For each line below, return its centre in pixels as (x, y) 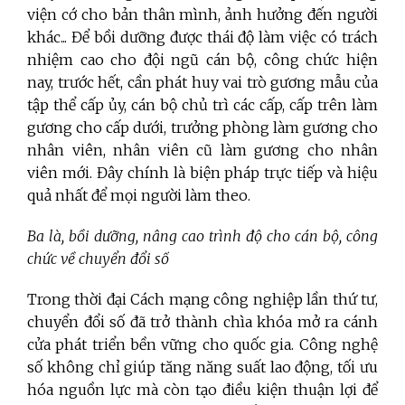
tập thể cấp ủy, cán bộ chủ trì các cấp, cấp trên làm (202, 105)
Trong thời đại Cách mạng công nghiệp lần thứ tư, (202, 300)
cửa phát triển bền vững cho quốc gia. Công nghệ (202, 345)
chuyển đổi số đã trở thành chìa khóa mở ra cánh (202, 322)
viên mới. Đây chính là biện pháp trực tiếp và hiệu (202, 173)
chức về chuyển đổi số (98, 259)
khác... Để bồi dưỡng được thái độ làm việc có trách (202, 38)
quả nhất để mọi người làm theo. (139, 196)
